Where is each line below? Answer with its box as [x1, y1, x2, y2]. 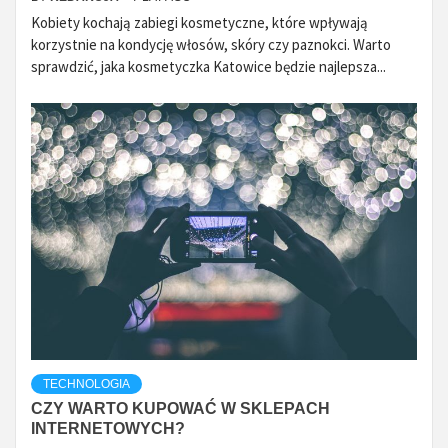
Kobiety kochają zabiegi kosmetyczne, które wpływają [31, 12, 368, 32]
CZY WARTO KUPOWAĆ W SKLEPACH [31, 400, 330, 418]
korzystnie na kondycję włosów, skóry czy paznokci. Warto [31, 34, 391, 54]
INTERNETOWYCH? [31, 420, 185, 438]
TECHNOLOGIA [43, 377, 130, 392]
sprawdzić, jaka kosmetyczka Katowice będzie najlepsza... [31, 56, 386, 76]
